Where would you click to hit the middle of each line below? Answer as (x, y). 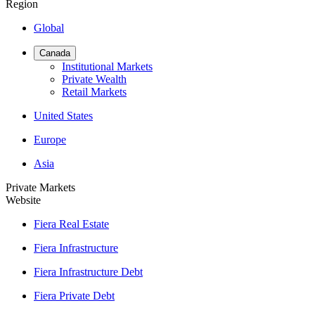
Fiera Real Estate (71, 224)
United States (63, 116)
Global (49, 28)
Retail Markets (94, 92)
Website (23, 200)
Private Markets (40, 187)
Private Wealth (94, 79)
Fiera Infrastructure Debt (88, 272)
